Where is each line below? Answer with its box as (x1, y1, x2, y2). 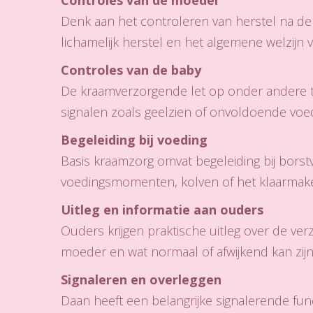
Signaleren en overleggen (61, 271, 221, 288)
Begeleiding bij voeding (61, 131, 208, 148)
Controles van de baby (61, 61, 201, 78)
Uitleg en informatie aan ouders (61, 201, 263, 218)
